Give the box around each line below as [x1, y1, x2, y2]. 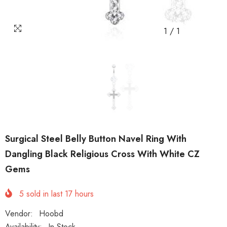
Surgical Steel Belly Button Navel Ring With [5, 132, 186, 145]
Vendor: [5, 208, 33, 220]
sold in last [24, 188, 65, 200]
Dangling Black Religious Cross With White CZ [5, 147, 200, 161]
